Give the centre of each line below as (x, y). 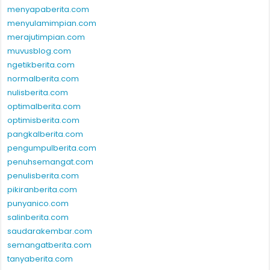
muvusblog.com (39, 51)
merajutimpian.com (46, 37)
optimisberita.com (44, 120)
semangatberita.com (50, 245)
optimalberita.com (44, 106)
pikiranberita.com (42, 189)
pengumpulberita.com (52, 148)
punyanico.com (38, 203)
